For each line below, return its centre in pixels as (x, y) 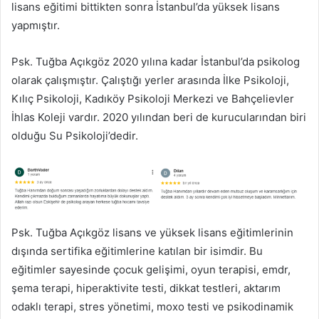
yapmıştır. (36, 26)
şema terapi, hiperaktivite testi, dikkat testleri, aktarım (146, 288)
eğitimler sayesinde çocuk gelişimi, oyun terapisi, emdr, (151, 270)
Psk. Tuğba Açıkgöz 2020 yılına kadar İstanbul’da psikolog (156, 62)
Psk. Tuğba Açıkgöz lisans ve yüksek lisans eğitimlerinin (152, 233)
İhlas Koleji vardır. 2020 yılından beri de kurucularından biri (159, 117)
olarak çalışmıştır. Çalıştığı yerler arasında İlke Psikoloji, (150, 80)
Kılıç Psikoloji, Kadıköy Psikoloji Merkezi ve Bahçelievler (153, 99)
